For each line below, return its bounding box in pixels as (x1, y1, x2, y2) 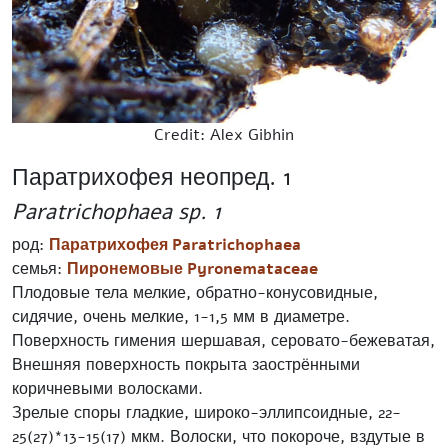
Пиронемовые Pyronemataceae (67, 257, 318, 280)
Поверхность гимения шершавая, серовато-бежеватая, (12, 329, 435, 352)
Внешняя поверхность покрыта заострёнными (12, 353, 360, 376)
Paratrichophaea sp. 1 (12, 196, 221, 227)
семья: (12, 257, 67, 280)
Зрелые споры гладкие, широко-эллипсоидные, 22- (12, 401, 401, 424)
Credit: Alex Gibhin (154, 123, 294, 146)
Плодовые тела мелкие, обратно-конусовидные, (12, 281, 378, 304)
